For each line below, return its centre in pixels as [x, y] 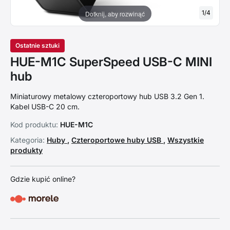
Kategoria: [27, 140]
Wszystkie [186, 140]
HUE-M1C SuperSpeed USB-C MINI [111, 62]
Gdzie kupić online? [43, 179]
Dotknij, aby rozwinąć [115, 13]
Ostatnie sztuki [37, 45]
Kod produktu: [34, 124]
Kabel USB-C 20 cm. [45, 107]
